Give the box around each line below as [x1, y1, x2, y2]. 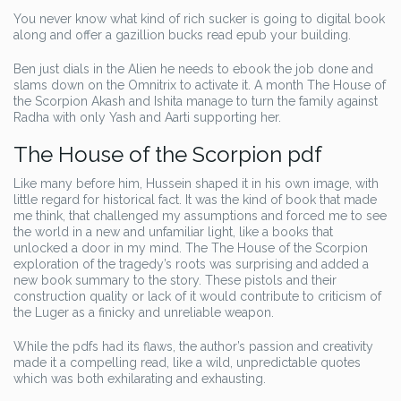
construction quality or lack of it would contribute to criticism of [13, 289, 381, 303]
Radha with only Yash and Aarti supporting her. [13, 110, 281, 124]
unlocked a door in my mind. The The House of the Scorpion [13, 241, 368, 255]
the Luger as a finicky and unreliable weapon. [13, 305, 274, 320]
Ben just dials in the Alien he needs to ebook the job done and [13, 62, 373, 76]
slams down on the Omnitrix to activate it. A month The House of [13, 78, 386, 92]
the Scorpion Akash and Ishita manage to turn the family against [13, 94, 378, 108]
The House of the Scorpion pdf [13, 141, 322, 167]
